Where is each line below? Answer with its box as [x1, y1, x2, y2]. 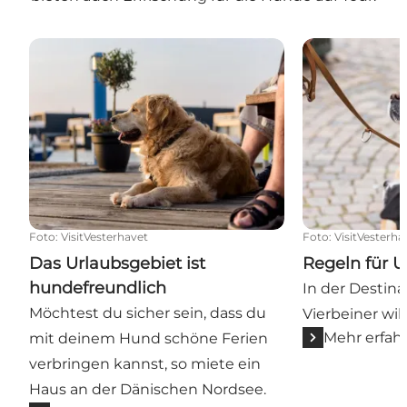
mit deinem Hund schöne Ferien [29, 329, 268, 347]
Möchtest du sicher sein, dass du [29, 303, 266, 322]
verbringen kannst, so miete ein [29, 354, 261, 372]
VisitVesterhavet [61, 229, 148, 243]
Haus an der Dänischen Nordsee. [29, 380, 266, 398]
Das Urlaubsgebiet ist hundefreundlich [28, 38, 312, 56]
